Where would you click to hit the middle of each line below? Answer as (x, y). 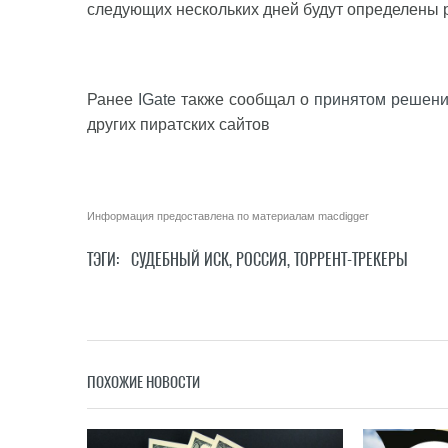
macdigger (343, 216)
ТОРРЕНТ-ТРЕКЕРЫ (351, 259)
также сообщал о (244, 99)
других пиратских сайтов (180, 124)
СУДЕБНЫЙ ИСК (180, 259)
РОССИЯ (261, 259)
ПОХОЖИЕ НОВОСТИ (143, 382)
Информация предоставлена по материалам (202, 216)
